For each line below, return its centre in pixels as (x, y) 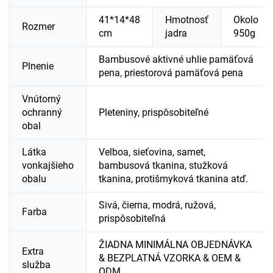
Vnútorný (41, 99)
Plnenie (38, 66)
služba (36, 264)
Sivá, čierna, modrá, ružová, (157, 205)
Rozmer (38, 26)
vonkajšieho (48, 165)
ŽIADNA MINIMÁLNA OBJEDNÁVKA (175, 244)
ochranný (42, 112)
